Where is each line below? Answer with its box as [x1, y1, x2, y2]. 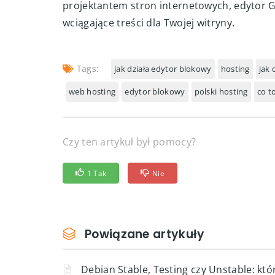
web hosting [69, 86, 116, 97]
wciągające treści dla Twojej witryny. [63, 16, 235, 29]
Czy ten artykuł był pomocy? [63, 135, 196, 149]
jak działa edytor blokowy [114, 63, 212, 74]
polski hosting [194, 86, 248, 97]
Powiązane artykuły [85, 226, 205, 242]
